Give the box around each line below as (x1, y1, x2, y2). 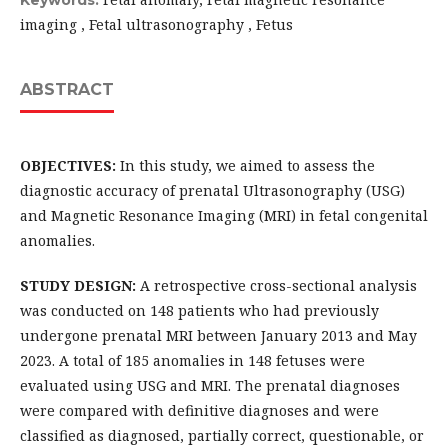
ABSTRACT (20, 80, 114, 100)
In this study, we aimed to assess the (116, 156, 375, 176)
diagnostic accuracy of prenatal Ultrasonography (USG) (20, 181, 405, 201)
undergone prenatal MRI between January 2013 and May (20, 326, 417, 346)
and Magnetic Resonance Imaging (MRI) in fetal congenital (20, 206, 428, 226)
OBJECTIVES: (20, 156, 116, 176)
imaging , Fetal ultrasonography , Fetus (20, 15, 293, 35)
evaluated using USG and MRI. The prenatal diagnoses (20, 376, 400, 396)
